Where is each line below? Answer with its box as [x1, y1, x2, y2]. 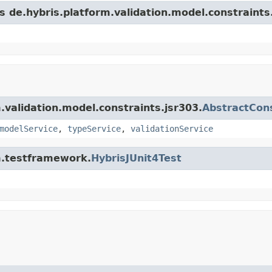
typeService [67, 123, 121, 134]
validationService [131, 123, 213, 134]
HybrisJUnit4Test [91, 152, 182, 164]
